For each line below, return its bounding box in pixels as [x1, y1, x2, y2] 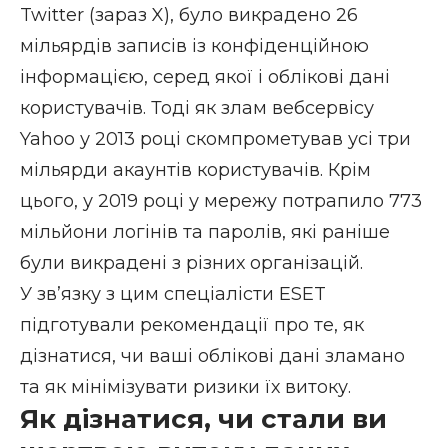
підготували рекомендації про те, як [20, 313, 364, 336]
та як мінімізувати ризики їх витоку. [20, 375, 351, 398]
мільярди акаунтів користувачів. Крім [20, 158, 371, 181]
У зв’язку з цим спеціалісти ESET [20, 282, 326, 305]
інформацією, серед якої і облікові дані [20, 65, 390, 88]
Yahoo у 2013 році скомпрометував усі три [20, 127, 411, 150]
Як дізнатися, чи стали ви [20, 402, 387, 435]
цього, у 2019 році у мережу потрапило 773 [20, 189, 422, 212]
